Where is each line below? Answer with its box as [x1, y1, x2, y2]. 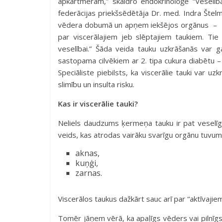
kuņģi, [75, 158, 98, 168]
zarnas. [75, 167, 104, 178]
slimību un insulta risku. [58, 79, 134, 89]
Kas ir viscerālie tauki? [58, 99, 140, 109]
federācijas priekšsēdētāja [58, 8, 151, 18]
